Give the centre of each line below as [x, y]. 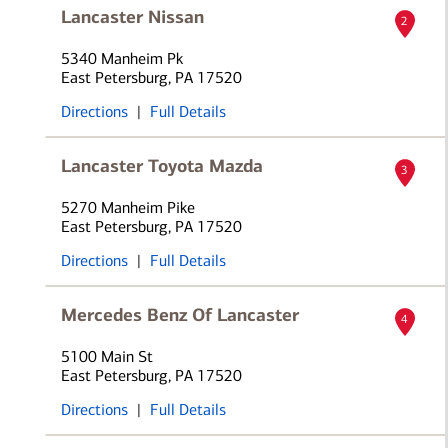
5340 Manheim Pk [121, 58]
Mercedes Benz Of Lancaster [179, 315]
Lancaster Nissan [132, 17]
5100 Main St [106, 356]
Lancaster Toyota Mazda [161, 166]
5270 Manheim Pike [127, 207]
